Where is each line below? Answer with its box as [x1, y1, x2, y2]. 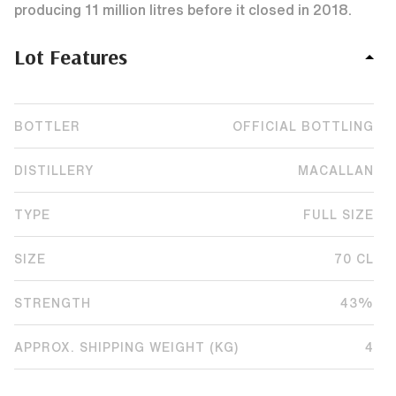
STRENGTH [14, 296, 91, 309]
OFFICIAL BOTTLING [232, 119, 374, 133]
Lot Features [14, 43, 127, 70]
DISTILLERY [14, 164, 94, 177]
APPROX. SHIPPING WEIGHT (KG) [14, 340, 239, 354]
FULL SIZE [303, 208, 374, 221]
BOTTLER [14, 119, 80, 133]
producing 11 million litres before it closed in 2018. [14, 3, 352, 17]
